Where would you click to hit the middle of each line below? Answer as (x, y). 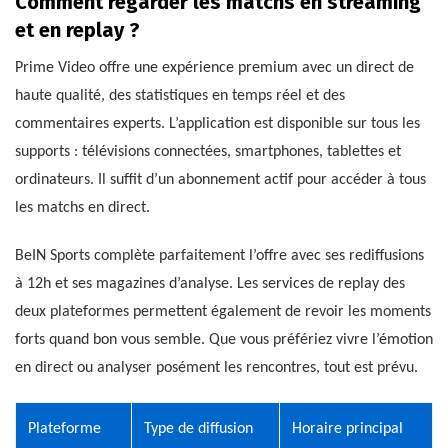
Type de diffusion (198, 429)
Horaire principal (347, 429)
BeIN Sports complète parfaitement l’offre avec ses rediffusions (219, 256)
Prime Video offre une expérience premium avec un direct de (214, 68)
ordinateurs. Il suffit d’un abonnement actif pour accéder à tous (220, 180)
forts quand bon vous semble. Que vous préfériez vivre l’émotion (224, 340)
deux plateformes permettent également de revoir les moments (223, 312)
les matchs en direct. (82, 208)
